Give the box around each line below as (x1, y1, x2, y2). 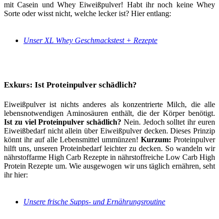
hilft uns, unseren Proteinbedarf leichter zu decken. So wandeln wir (4, 144, 215, 153)
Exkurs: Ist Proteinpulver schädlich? (4, 80, 137, 89)
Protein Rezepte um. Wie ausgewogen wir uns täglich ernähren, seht (4, 161, 215, 170)
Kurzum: (141, 135, 172, 144)
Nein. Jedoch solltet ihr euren (121, 117, 216, 126)
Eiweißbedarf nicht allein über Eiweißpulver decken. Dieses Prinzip (4, 126, 215, 135)
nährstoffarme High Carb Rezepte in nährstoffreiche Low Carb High (4, 153, 215, 161)
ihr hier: (4, 170, 28, 179)
